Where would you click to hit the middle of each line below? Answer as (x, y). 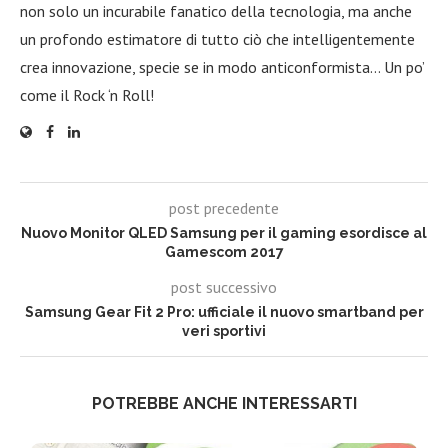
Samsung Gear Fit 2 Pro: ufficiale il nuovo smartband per (224, 311)
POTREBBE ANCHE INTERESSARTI (224, 403)
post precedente (224, 207)
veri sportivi (224, 330)
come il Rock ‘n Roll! (87, 94)
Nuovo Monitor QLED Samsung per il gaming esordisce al (224, 232)
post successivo (224, 286)
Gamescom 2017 (224, 251)
